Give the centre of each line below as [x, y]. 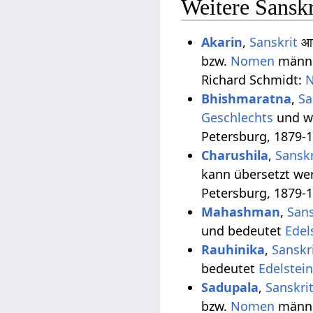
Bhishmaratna [247, 98]
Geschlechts [238, 117]
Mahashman [241, 211]
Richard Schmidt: [254, 79]
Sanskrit [274, 42]
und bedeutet [243, 230]
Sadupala [230, 287]
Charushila [235, 155]
